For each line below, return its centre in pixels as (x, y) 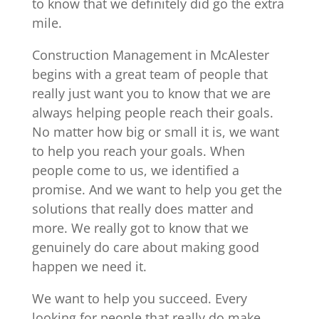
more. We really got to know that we (140, 228)
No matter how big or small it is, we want (155, 132)
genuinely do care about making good (145, 247)
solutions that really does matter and (142, 209)
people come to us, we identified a (135, 171)
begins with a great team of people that (150, 74)
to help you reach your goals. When (138, 151)
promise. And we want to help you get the (157, 190)
